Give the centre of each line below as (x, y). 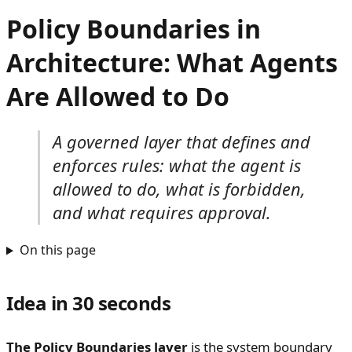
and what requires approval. (162, 212)
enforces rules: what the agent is (177, 165)
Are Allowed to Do (118, 97)
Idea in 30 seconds (89, 303)
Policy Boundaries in (134, 29)
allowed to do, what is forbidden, (179, 189)
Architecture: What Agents (172, 63)
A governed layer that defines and (181, 141)
